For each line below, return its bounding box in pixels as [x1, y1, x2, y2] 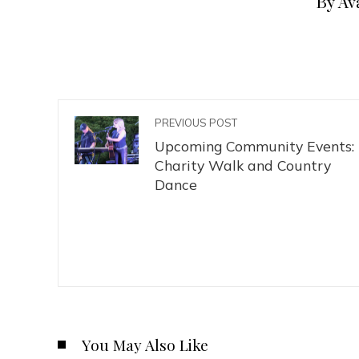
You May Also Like [82, 334, 208, 355]
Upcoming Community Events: [155, 137, 354, 155]
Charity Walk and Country [155, 156, 331, 174]
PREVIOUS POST [155, 116, 237, 129]
